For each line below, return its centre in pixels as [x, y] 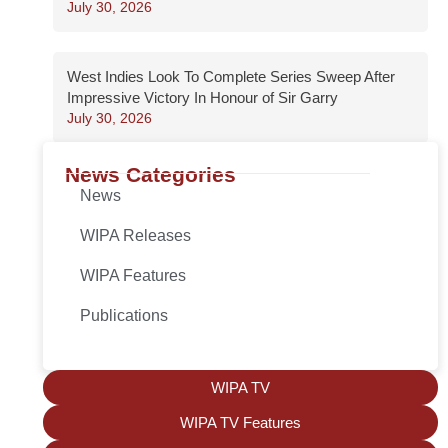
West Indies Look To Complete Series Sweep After [231, 77]
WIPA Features [133, 276]
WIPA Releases [135, 236]
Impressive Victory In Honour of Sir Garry [202, 98]
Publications [124, 316]
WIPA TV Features [240, 423]
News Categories [150, 175]
